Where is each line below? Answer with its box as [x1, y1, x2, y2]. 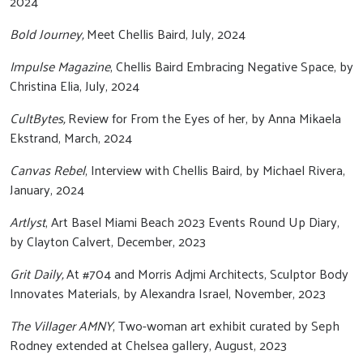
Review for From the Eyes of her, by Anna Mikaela [68, 106, 341, 130]
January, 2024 [10, 177, 88, 201]
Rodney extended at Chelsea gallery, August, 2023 [10, 333, 290, 357]
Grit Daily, [10, 262, 63, 285]
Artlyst [10, 210, 45, 233]
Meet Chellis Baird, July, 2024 [87, 22, 249, 45]
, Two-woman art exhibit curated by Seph [113, 314, 340, 337]
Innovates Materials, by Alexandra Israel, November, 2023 [10, 281, 329, 305]
